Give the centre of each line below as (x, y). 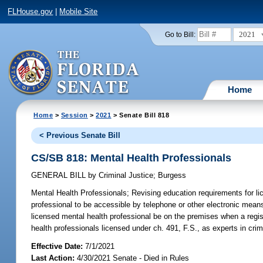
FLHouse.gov (31, 12)
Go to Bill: (180, 34)
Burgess (172, 176)
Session (74, 115)
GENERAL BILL (60, 176)
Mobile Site (79, 12)
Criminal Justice (125, 176)
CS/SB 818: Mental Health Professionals (131, 158)
